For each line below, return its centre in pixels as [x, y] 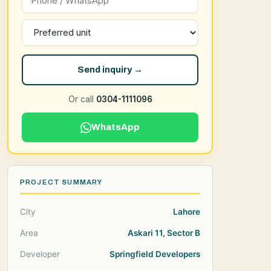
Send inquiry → [110, 70]
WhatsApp [116, 127]
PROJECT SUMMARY [61, 182]
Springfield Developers [155, 254]
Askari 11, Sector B [164, 233]
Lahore [187, 212]
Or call [82, 99]
